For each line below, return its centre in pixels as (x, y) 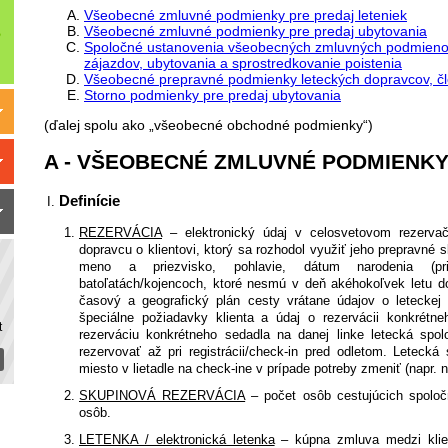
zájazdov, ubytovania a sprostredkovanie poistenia (243, 62)
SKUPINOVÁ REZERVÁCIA (162, 395)
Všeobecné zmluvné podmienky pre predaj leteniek (245, 14)
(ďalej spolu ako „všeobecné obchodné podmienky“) (208, 124)
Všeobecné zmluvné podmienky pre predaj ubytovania (255, 30)
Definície (89, 200)
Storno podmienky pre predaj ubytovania (212, 94)
